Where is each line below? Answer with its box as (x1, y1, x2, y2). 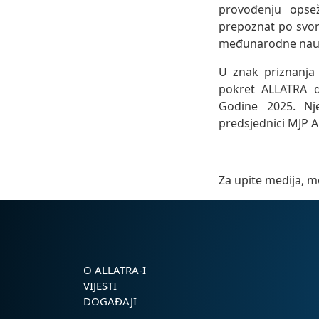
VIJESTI (83, 278, 117, 293)
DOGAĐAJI (83, 294, 137, 309)
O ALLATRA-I (83, 263, 146, 278)
